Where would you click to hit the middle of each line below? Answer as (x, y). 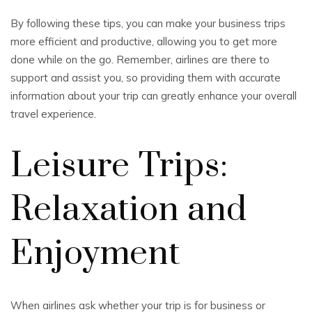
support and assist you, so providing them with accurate (146, 78)
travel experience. (53, 114)
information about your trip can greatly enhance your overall (154, 96)
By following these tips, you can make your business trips (148, 23)
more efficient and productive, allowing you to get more (144, 41)
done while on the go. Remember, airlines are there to (140, 60)
